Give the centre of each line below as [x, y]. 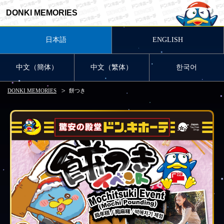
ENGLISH [168, 40]
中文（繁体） [112, 67]
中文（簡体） [37, 67]
